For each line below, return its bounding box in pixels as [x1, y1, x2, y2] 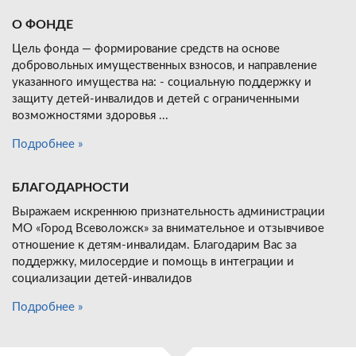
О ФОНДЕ [12, 18, 73, 32]
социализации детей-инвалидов [12, 273, 192, 285]
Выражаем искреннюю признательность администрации [12, 206, 325, 219]
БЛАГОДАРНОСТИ [12, 181, 129, 195]
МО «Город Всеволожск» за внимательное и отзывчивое [12, 222, 324, 235]
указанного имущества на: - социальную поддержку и [12, 76, 311, 89]
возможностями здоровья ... [12, 110, 168, 122]
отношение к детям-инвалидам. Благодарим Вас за [12, 239, 296, 252]
